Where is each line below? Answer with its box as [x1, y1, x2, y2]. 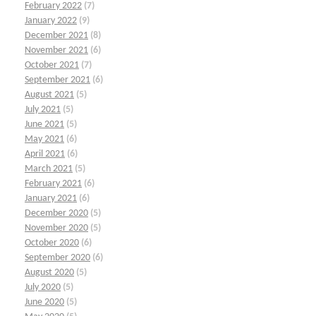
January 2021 [25, 193, 77, 204]
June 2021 [25, 119, 64, 130]
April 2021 [25, 148, 65, 159]
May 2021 [25, 133, 64, 145]
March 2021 [25, 163, 73, 174]
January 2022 [25, 15, 77, 26]
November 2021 [25, 44, 88, 56]
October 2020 [25, 237, 79, 248]
